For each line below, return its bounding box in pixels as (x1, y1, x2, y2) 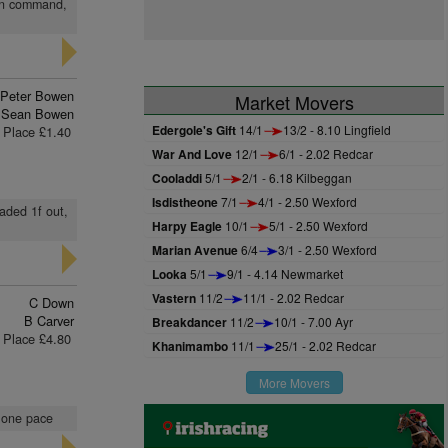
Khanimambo (152, 337, 228, 355)
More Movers (258, 374, 330, 391)
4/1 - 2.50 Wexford (258, 193, 357, 210)
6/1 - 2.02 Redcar (279, 145, 373, 162)
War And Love (152, 145, 232, 163)
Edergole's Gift (152, 121, 236, 139)
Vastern (152, 289, 196, 307)
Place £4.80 (2, 329, 71, 348)
